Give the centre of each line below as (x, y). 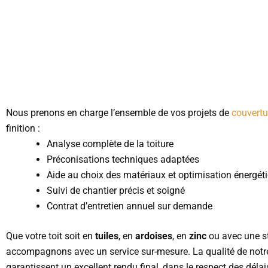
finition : (23, 129)
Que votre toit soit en (51, 236)
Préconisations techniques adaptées (123, 160)
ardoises (154, 236)
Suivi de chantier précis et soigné (116, 191)
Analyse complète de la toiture (110, 144)
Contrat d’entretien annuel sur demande (130, 206)
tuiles (107, 236)
